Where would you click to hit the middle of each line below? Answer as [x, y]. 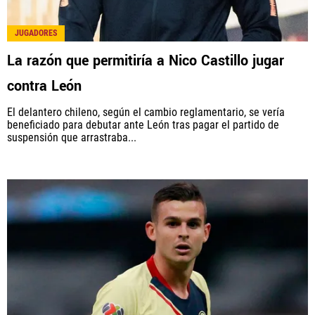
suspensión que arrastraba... [72, 137]
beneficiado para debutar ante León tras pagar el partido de [143, 124]
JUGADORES [36, 33]
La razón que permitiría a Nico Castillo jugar [146, 60]
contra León [44, 86]
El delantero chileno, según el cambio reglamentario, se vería [146, 112]
